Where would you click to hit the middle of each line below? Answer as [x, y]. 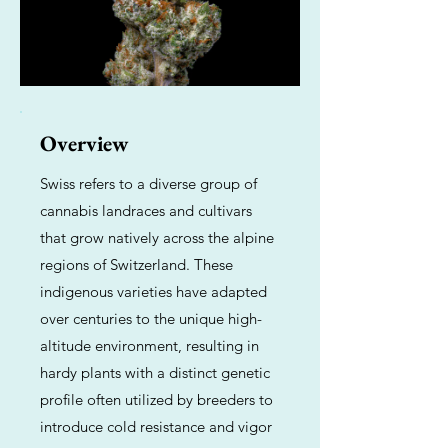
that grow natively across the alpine [157, 237]
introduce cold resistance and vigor [156, 426]
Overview [84, 143]
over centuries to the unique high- [151, 318]
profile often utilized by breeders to [156, 399]
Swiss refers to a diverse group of [148, 183]
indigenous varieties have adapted [153, 291]
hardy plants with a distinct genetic [155, 372]
